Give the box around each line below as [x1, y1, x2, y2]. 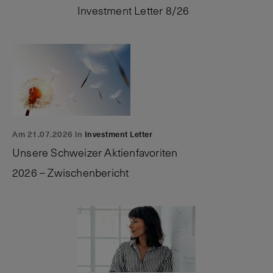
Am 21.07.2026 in [12, 129, 85, 140]
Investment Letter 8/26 [77, 4, 192, 18]
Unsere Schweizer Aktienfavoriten [12, 146, 178, 160]
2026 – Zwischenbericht [12, 166, 132, 180]
